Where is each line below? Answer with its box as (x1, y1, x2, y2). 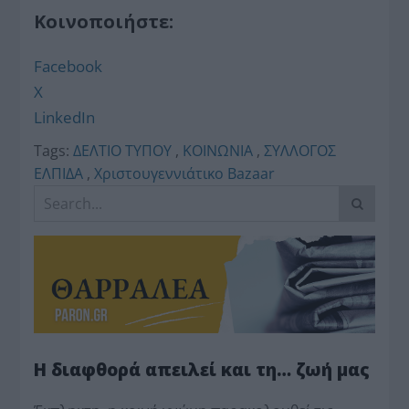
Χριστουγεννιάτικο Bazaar (94, 163, 276, 184)
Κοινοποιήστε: (34, 8, 174, 34)
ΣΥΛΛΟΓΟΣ (264, 141, 337, 162)
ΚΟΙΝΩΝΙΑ (183, 141, 254, 162)
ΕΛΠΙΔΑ (34, 163, 84, 184)
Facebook (34, 56, 103, 78)
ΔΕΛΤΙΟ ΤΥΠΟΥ (73, 141, 173, 162)
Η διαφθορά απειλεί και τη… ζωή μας (34, 358, 371, 382)
